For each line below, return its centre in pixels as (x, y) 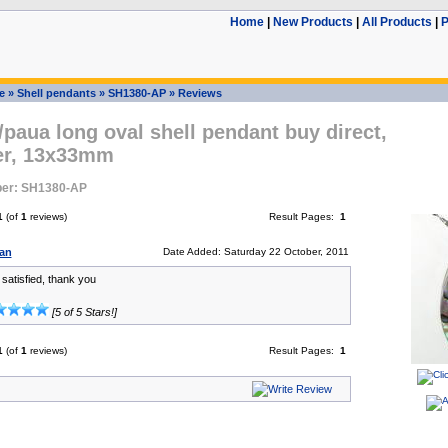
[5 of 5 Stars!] (82, 312)
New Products (312, 22)
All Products (396, 22)
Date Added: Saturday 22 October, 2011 (255, 251)
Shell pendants (56, 93)
